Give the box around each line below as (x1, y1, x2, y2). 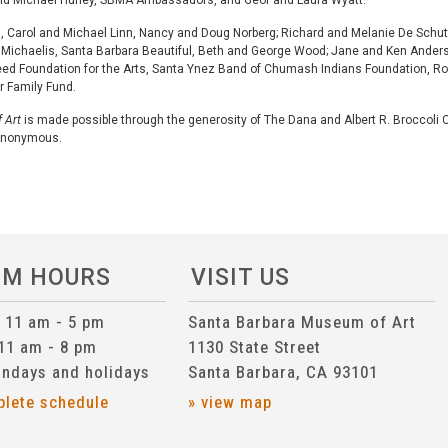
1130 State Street (188, 336, 322, 357)
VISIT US (191, 264, 291, 292)
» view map (188, 391, 273, 412)
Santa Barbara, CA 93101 (188, 361, 379, 382)
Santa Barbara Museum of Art (188, 311, 417, 332)
